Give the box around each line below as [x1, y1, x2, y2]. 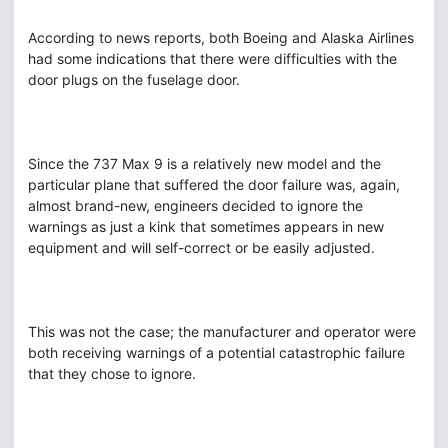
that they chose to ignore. [28, 365, 196, 382]
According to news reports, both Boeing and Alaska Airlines [28, 29, 414, 46]
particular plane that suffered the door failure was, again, [28, 176, 400, 193]
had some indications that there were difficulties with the [28, 50, 397, 67]
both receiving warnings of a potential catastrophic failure [28, 344, 405, 361]
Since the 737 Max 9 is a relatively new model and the [28, 155, 381, 172]
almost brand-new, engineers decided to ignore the [28, 197, 363, 214]
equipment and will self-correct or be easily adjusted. [28, 239, 375, 256]
